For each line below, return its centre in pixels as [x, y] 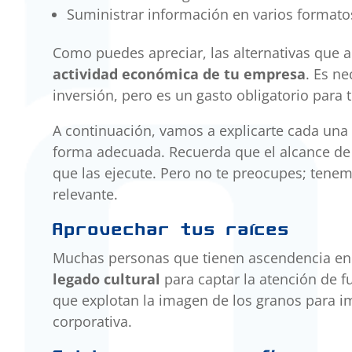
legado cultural [107, 279]
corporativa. [93, 322]
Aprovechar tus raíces [172, 229]
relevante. [86, 194]
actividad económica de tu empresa [180, 74]
